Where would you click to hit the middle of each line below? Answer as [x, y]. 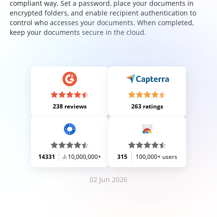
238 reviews [70, 106]
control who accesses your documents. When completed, [102, 23]
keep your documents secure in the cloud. [78, 32]
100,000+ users [156, 157]
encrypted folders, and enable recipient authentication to [103, 13]
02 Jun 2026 [108, 179]
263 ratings [147, 106]
